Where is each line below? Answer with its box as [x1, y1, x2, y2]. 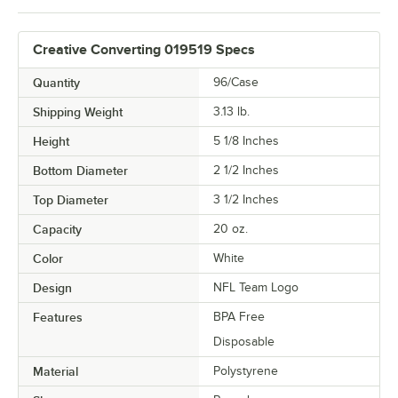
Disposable [213, 335, 275, 349]
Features [33, 310, 83, 325]
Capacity [33, 222, 82, 237]
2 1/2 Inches [213, 163, 279, 178]
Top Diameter [33, 193, 108, 208]
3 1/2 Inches [213, 193, 279, 207]
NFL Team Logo [213, 281, 298, 295]
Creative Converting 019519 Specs [33, 42, 255, 59]
